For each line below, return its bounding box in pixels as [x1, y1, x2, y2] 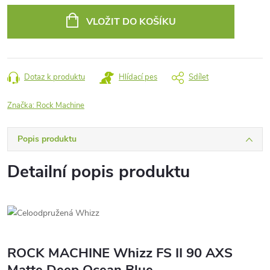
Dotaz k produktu [24, 72, 85, 83]
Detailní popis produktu [7, 160, 190, 183]
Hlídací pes [119, 72, 157, 83]
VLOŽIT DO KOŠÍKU [86, 15, 176, 28]
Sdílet [189, 72, 209, 83]
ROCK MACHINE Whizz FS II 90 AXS [7, 244, 233, 262]
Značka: [7, 100, 36, 111]
